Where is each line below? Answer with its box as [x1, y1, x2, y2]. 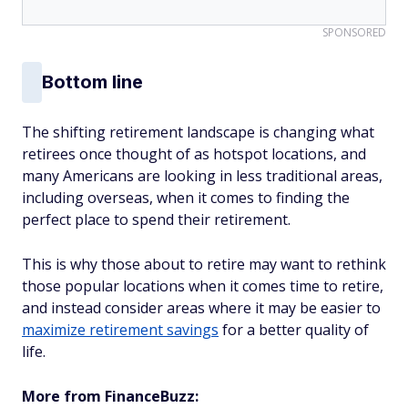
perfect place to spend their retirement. [22, 209, 291, 229]
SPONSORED [322, 24, 386, 40]
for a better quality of [219, 319, 369, 340]
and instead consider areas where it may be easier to [22, 297, 381, 318]
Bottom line [42, 71, 143, 94]
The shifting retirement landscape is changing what [22, 121, 374, 142]
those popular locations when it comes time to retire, [22, 275, 383, 296]
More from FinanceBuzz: [22, 385, 199, 406]
